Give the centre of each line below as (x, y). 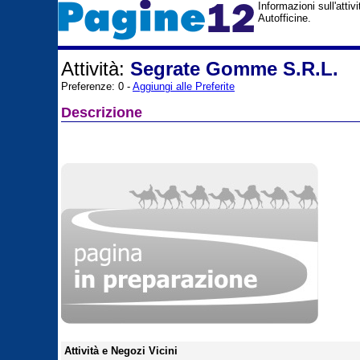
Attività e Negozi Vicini (121, 351)
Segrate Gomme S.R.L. (234, 69)
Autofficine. (284, 18)
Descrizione (102, 112)
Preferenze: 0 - (97, 86)
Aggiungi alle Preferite (184, 86)
